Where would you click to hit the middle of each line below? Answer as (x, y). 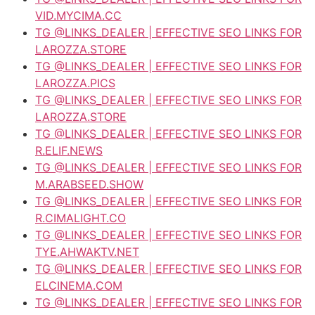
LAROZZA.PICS (75, 83)
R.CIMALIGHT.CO (81, 218)
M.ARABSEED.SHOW (89, 184)
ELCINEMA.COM (79, 285)
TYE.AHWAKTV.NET (87, 251)
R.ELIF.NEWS (69, 150)
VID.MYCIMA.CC (78, 15)
